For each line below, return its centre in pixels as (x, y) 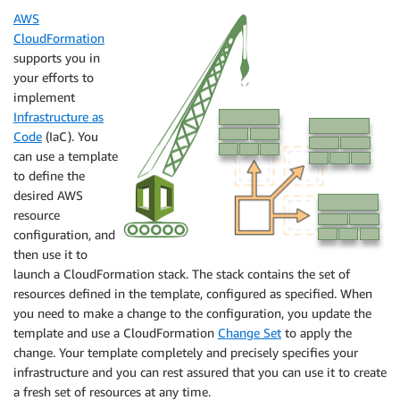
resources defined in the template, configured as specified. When (193, 293)
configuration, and (64, 234)
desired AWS (48, 195)
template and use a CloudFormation (116, 333)
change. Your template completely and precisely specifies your (186, 352)
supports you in (57, 58)
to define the (49, 175)
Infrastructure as (58, 117)
